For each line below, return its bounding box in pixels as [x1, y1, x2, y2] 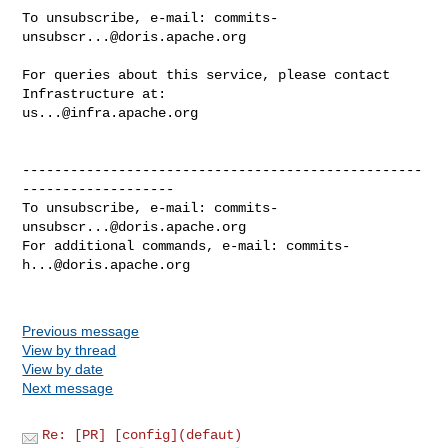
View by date [22, 360, 104, 377]
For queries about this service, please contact [22, 66, 391, 83]
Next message [22, 379, 114, 396]
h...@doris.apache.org [22, 256, 191, 273]
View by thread [22, 341, 117, 358]
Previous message [22, 322, 140, 339]
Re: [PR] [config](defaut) [42, 426, 243, 443]
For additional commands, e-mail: [22, 237, 287, 254]
